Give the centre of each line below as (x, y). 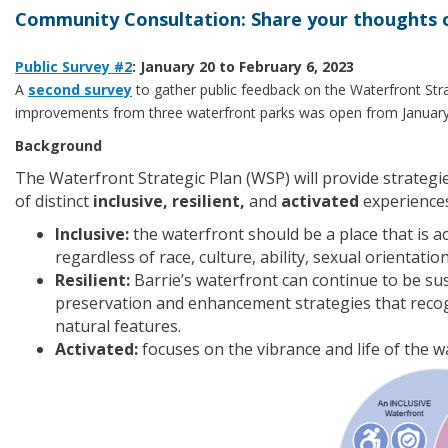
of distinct (54, 201)
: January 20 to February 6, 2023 (243, 66)
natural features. (118, 326)
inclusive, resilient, (171, 201)
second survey (80, 89)
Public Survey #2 (73, 66)
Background (58, 145)
